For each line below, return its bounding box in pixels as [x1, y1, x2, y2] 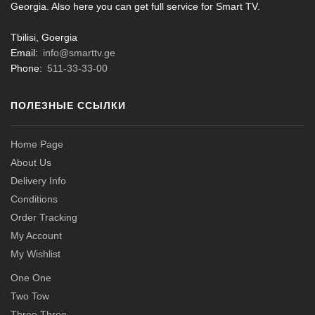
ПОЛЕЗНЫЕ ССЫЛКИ [11, 99, 126, 111]
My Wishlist [11, 247, 60, 259]
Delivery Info [11, 174, 66, 186]
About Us [11, 156, 51, 168]
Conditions [11, 193, 58, 205]
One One [11, 271, 51, 283]
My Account [11, 229, 62, 241]
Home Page [11, 138, 63, 150]
